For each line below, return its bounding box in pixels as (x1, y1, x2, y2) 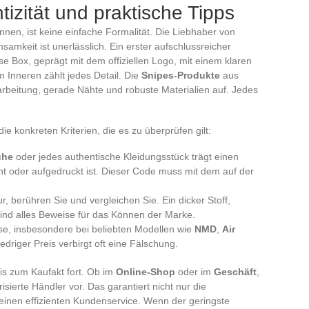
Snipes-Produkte (141, 69, 220, 81)
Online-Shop (116, 266, 175, 277)
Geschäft (214, 266, 257, 277)
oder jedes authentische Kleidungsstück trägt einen (13, 150, 239, 162)
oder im (175, 266, 214, 277)
